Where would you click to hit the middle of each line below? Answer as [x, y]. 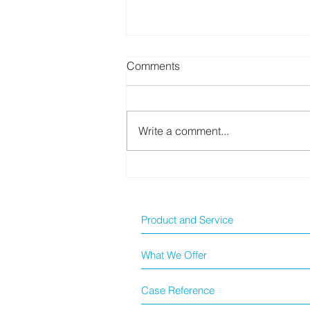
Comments [153, 65]
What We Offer [174, 255]
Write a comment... [184, 130]
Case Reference [178, 290]
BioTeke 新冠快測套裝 [204, 147]
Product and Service [187, 219]
